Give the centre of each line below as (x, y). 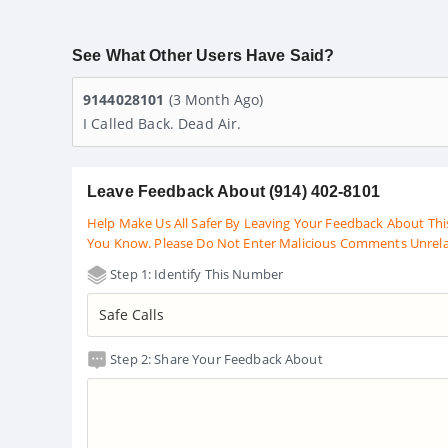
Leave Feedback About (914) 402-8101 (233, 191)
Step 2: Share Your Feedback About (215, 358)
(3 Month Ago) (216, 99)
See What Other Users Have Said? (203, 55)
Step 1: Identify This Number (195, 273)
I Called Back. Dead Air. (162, 123)
